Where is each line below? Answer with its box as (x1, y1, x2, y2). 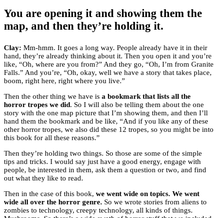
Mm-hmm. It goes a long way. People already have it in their (21, 44, 207, 52)
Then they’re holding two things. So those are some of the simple (4, 149, 202, 158)
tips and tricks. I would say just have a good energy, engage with (4, 158, 201, 166)
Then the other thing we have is (4, 92, 102, 101)
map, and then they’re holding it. (4, 20, 163, 33)
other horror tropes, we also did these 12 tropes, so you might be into (4, 126, 214, 134)
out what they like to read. (4, 174, 83, 182)
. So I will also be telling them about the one (70, 101, 204, 109)
